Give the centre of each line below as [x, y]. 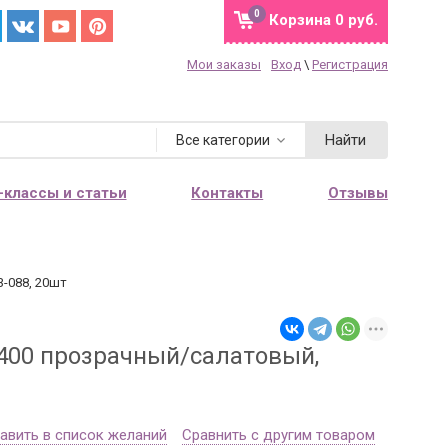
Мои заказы [224, 64]
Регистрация [350, 64]
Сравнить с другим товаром [278, 435]
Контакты [227, 192]
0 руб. [354, 20]
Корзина [300, 20]
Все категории [223, 140]
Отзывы [357, 192]
